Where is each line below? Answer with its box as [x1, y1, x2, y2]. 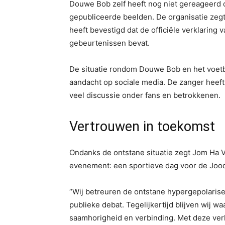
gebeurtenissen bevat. [69, 38, 150, 48]
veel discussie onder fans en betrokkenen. [69, 90, 220, 100]
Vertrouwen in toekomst [69, 119, 215, 135]
